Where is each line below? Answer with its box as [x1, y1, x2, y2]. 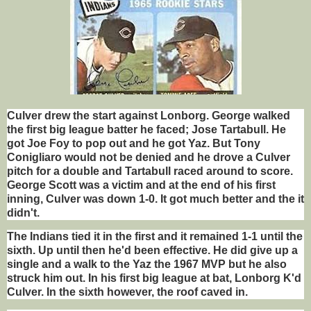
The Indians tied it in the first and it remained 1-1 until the [7, 230, 303, 243]
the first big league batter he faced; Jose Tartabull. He [7, 123, 286, 135]
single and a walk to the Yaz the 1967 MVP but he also [7, 258, 287, 271]
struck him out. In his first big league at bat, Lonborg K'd [7, 272, 301, 285]
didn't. [7, 206, 40, 219]
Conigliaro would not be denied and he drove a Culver [7, 151, 290, 163]
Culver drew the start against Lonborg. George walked [7, 109, 290, 121]
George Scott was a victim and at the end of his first [7, 178, 276, 191]
